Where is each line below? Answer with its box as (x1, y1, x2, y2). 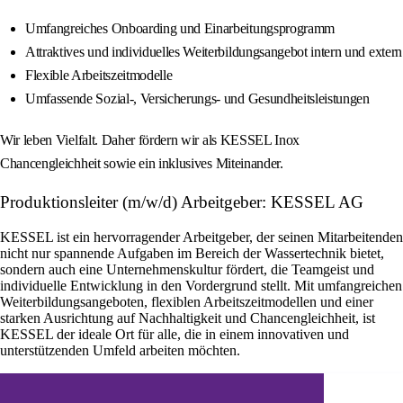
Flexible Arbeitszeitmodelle (25, 67, 173, 84)
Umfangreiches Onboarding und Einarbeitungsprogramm (25, 21, 335, 37)
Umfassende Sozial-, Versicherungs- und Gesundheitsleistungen (25, 91, 370, 107)
